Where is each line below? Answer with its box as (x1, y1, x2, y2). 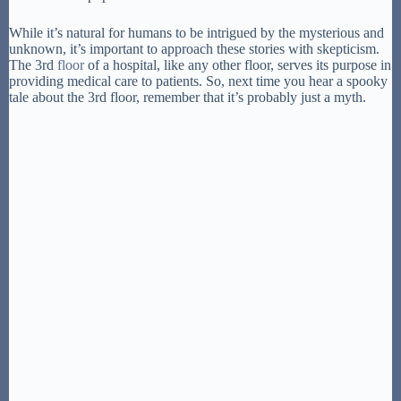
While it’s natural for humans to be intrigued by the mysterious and (9, 24, 384, 40)
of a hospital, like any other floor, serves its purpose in (84, 56, 391, 73)
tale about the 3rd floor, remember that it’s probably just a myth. (9, 89, 366, 105)
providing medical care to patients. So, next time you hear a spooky (9, 73, 388, 89)
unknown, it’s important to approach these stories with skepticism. (9, 40, 380, 56)
